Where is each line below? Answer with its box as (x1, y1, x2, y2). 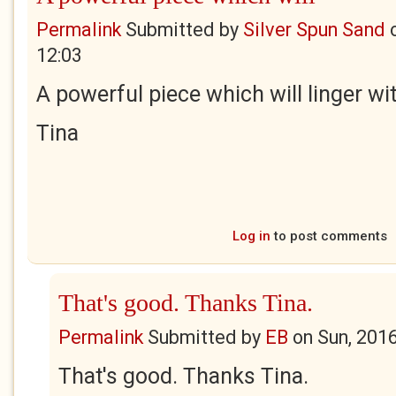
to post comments (270, 228, 387, 244)
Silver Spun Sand (243, 19, 385, 41)
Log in (232, 228, 270, 244)
